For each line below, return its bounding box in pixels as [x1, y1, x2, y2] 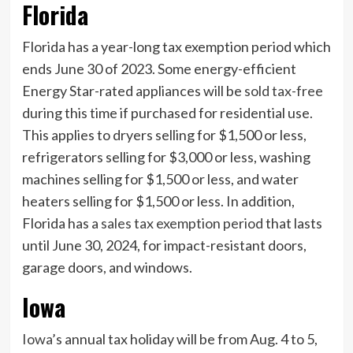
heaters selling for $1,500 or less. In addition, [21, 191, 295, 210]
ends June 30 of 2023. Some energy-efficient [21, 59, 296, 77]
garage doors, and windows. [21, 258, 192, 276]
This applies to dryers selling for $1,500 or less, [21, 125, 307, 143]
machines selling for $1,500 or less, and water [21, 169, 299, 188]
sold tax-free [243, 81, 323, 99]
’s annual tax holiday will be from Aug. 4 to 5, [51, 329, 318, 347]
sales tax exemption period [100, 214, 263, 232]
